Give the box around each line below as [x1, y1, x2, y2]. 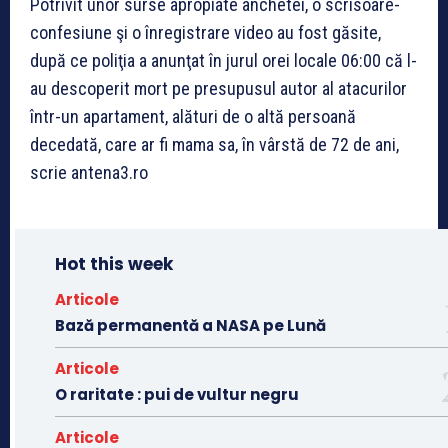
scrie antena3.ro [30, 162, 148, 184]
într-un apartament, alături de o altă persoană [30, 106, 356, 128]
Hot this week [55, 252, 173, 277]
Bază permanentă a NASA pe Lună [55, 315, 326, 337]
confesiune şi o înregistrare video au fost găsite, [30, 22, 381, 44]
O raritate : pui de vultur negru [55, 384, 299, 406]
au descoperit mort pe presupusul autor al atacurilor [30, 78, 407, 100]
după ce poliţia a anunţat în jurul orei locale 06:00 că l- [30, 50, 417, 72]
